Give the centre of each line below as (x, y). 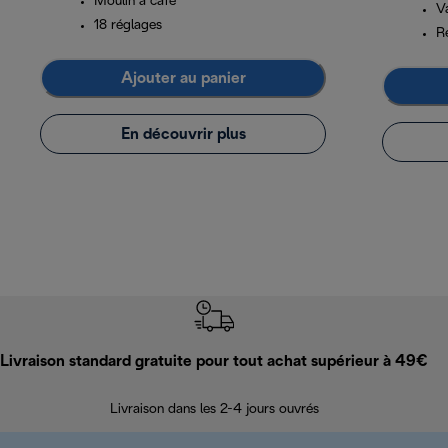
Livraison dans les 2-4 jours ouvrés (214, 410)
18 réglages (128, 26)
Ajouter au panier (183, 78)
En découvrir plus (183, 134)
